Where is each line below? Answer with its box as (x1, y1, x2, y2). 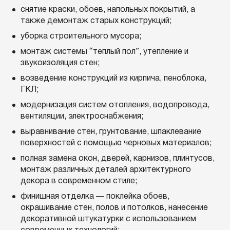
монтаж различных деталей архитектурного (21, 166, 191, 174)
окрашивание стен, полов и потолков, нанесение (21, 204, 208, 212)
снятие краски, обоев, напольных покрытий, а (21, 6, 195, 13)
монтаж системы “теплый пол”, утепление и (21, 48, 188, 55)
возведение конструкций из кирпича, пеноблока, (21, 75, 206, 82)
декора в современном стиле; (21, 178, 137, 185)
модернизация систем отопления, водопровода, (21, 102, 209, 109)
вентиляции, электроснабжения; (21, 113, 143, 120)
